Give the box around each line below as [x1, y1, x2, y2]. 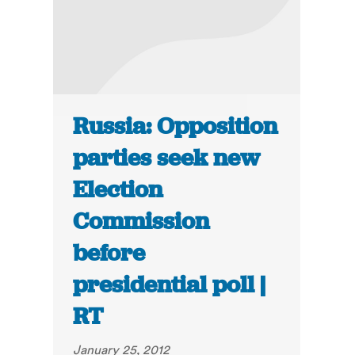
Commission [73, 206, 210, 237]
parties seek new [73, 143, 261, 174]
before [73, 238, 146, 269]
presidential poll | [73, 269, 266, 300]
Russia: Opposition [73, 111, 278, 142]
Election [73, 174, 163, 205]
